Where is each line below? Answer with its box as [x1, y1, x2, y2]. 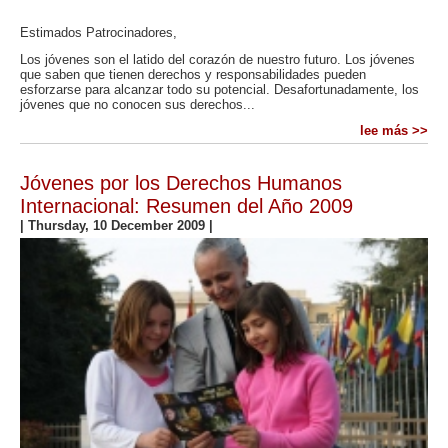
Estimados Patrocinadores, [20, 25, 177, 40]
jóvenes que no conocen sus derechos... [20, 96, 255, 112]
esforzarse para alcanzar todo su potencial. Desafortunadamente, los [20, 81, 419, 97]
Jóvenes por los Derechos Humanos [20, 171, 342, 194]
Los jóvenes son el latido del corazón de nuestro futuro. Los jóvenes [20, 51, 415, 67]
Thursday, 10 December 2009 [28, 217, 209, 233]
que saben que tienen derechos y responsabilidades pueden [20, 66, 366, 82]
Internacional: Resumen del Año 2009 [20, 194, 353, 217]
